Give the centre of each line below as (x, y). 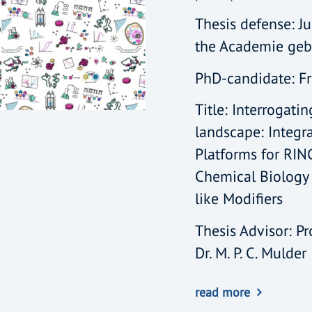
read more (222, 292)
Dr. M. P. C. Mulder (250, 252)
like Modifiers (239, 198)
